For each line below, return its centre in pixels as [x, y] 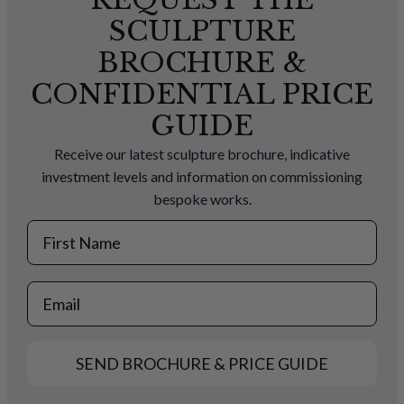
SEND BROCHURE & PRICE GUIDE [202, 363]
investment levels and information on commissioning [202, 176]
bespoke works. [202, 198]
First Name [65, 229]
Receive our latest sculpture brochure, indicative [202, 153]
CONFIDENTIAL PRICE [202, 94]
